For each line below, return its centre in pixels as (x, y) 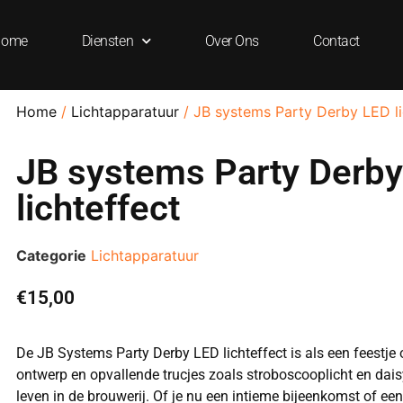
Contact (336, 40)
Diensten (107, 40)
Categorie (51, 255)
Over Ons (232, 40)
